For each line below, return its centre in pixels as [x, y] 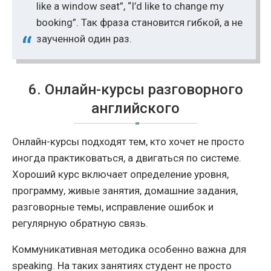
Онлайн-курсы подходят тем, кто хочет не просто [128, 141]
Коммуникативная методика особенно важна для [129, 249]
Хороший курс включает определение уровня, [120, 174]
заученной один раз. [84, 38]
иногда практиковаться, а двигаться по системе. [127, 158]
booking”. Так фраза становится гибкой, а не [139, 22]
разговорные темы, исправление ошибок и [113, 207]
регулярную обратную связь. [80, 223]
